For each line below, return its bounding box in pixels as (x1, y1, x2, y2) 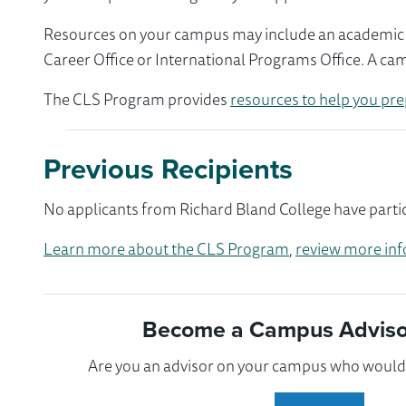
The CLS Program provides (43, 85, 230, 111)
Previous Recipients (43, 148, 293, 189)
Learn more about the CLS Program (43, 235, 289, 261)
